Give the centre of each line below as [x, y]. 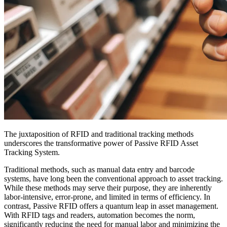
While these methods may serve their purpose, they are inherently [108, 187]
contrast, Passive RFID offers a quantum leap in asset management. [111, 206]
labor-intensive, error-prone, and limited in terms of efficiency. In [107, 197]
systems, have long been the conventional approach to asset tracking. [113, 178]
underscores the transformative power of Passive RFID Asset [101, 143]
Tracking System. [33, 152]
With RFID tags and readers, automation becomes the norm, [100, 215]
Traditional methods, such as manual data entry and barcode [99, 169]
